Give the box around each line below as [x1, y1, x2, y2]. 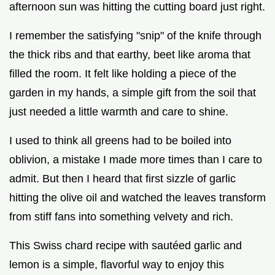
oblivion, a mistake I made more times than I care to [9, 153, 262, 166]
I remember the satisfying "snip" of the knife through [9, 29, 261, 42]
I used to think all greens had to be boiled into [9, 134, 231, 147]
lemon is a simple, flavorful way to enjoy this [9, 258, 224, 271]
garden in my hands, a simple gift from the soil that [9, 86, 256, 99]
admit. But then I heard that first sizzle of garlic [9, 172, 236, 185]
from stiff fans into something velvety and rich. [9, 210, 233, 223]
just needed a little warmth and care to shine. [9, 105, 228, 118]
